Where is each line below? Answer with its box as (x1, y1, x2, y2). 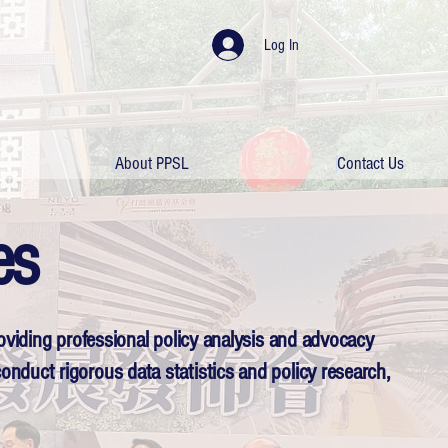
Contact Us (337, 153, 405, 175)
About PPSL (115, 153, 190, 175)
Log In (264, 35, 300, 54)
